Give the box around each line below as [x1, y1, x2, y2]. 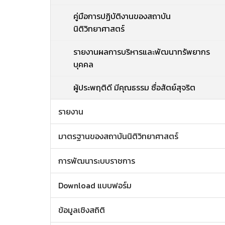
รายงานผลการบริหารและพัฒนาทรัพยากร [73, 46, 210, 58]
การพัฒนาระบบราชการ [58, 155, 135, 167]
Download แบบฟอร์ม [58, 179, 132, 191]
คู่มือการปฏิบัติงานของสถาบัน [73, 10, 171, 22]
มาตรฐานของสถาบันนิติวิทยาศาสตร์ [58, 130, 178, 142]
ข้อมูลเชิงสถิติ [58, 204, 105, 216]
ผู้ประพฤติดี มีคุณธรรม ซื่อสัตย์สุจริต [73, 81, 195, 93]
